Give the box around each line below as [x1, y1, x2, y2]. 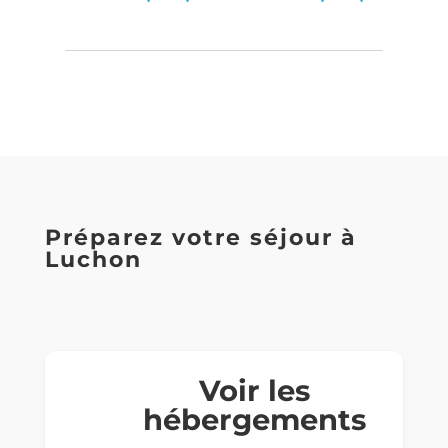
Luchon [44, 246, 142, 274]
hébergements [143, 402, 367, 438]
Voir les [199, 373, 311, 409]
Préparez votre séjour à [44, 224, 357, 252]
